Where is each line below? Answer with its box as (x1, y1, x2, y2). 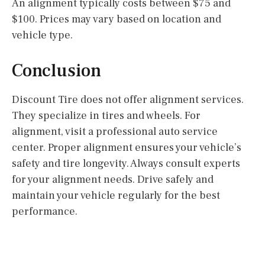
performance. (12, 204, 77, 218)
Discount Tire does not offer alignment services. (12, 92, 244, 106)
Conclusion (12, 59, 101, 82)
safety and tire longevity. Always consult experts (12, 156, 240, 170)
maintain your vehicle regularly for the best (12, 188, 220, 202)
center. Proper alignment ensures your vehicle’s (12, 140, 241, 154)
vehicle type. (12, 28, 73, 42)
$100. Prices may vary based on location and (12, 12, 221, 26)
